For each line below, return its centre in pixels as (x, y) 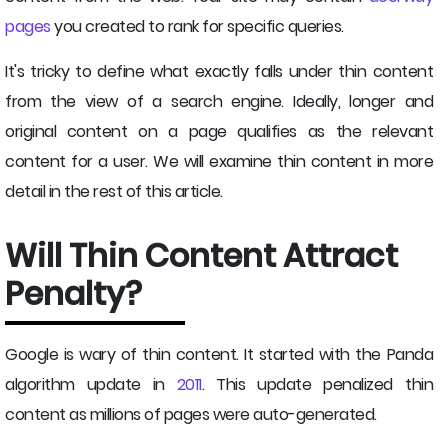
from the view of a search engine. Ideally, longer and (219, 102)
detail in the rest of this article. (114, 192)
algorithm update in (91, 385)
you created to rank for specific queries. (197, 27)
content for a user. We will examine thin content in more (219, 162)
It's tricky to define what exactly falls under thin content (219, 72)
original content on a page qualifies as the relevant (219, 132)
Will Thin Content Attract (201, 256)
